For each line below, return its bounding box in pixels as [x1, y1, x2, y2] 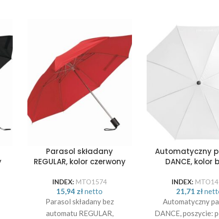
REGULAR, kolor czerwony [33, 156, 126, 167]
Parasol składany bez [45, 197, 114, 206]
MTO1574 [75, 177, 107, 186]
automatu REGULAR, [45, 208, 113, 218]
